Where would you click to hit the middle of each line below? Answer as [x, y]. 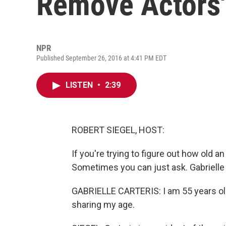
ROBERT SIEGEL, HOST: [118, 130]
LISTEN [80, 85]
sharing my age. [103, 205]
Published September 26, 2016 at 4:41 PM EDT [101, 58]
